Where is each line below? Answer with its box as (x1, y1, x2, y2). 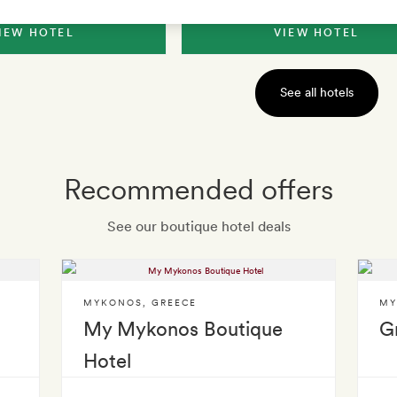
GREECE (152, 297, 198, 307)
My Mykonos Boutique (83, 317, 284, 340)
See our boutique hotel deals (106, 218, 291, 235)
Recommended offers (64, 172, 333, 206)
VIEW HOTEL (273, 27, 360, 39)
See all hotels (279, 85, 354, 99)
